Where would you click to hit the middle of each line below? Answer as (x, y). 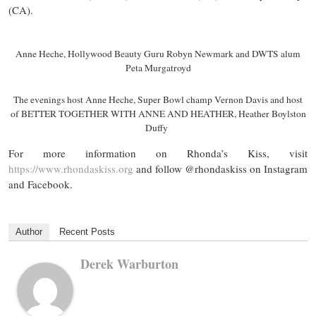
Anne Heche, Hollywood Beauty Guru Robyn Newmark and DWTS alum (158, 53)
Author (29, 232)
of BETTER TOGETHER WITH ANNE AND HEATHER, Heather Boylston (158, 114)
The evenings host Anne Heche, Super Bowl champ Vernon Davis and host (158, 100)
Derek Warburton (129, 264)
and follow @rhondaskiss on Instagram (220, 169)
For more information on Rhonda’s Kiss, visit (158, 153)
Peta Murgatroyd (158, 67)
